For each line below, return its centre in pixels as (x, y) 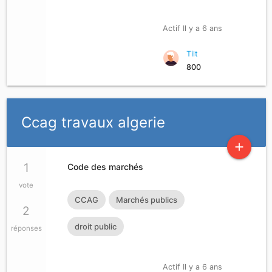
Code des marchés (105, 167)
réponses (26, 229)
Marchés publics (146, 200)
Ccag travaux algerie (93, 123)
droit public (95, 227)
